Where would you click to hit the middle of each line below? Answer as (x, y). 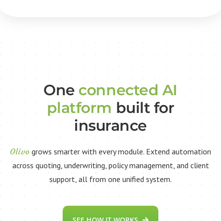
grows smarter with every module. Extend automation (120, 152)
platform (79, 108)
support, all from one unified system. (110, 179)
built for (143, 108)
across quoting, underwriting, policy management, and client (110, 166)
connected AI (126, 90)
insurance (110, 126)
